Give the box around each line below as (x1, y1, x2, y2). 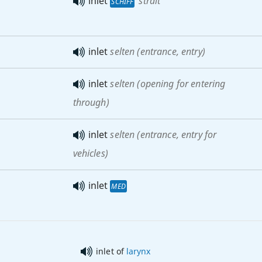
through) (73, 96, 109, 109)
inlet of (95, 245, 127, 257)
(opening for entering (135, 77, 226, 90)
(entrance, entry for (135, 128, 217, 141)
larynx (126, 245, 150, 257)
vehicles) (73, 147, 108, 160)
